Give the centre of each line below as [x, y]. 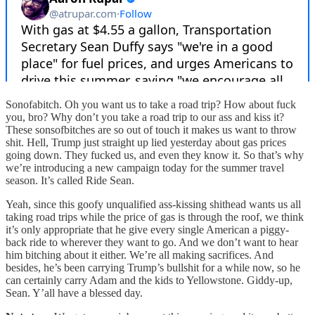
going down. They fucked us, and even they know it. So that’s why [155, 155]
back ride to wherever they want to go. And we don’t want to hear [152, 242]
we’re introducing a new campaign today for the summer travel [145, 167]
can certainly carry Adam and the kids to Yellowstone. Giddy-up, [149, 280]
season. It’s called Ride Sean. [70, 180]
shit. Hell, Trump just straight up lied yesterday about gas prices [146, 142]
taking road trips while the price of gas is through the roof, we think [155, 217]
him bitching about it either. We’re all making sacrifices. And [140, 255]
